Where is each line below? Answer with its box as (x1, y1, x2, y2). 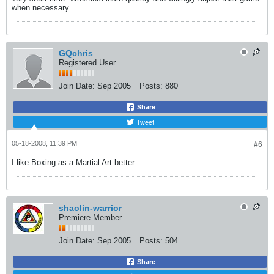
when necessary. (12, 3, 71, 12)
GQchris (59, 48, 93, 58)
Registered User (59, 58, 116, 67)
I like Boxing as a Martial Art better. (12, 158, 136, 167)
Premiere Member (59, 213, 122, 222)
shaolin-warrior (59, 203, 122, 213)
